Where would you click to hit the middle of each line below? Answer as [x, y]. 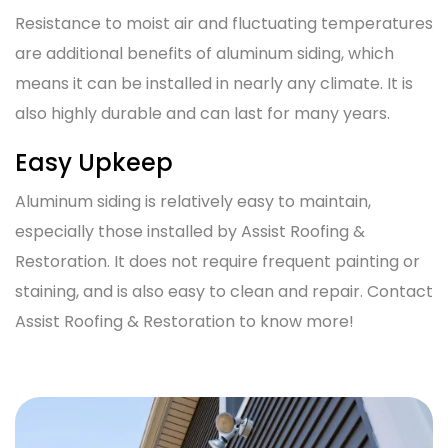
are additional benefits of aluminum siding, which [204, 54]
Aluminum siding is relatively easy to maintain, [193, 202]
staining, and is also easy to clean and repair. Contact [224, 292]
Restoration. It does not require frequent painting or [217, 262]
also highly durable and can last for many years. [204, 114]
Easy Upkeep [94, 163]
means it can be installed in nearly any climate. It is [214, 84]
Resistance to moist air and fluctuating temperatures [224, 24]
